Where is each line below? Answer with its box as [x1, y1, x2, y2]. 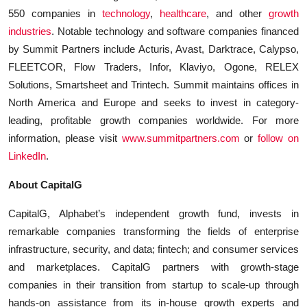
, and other [206, 7, 269, 19]
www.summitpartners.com [121, 132, 240, 144]
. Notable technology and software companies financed [51, 25, 299, 37]
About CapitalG [8, 178, 82, 191]
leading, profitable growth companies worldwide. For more [8, 114, 299, 126]
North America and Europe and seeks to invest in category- [8, 96, 299, 108]
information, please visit [8, 132, 122, 144]
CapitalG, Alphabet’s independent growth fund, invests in [8, 207, 299, 219]
